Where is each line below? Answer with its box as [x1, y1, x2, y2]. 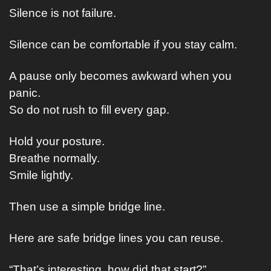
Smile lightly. [9, 169, 73, 181]
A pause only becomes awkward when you [9, 70, 232, 82]
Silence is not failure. [9, 7, 116, 19]
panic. [9, 87, 41, 99]
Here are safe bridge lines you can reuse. [9, 232, 223, 244]
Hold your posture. [9, 135, 105, 148]
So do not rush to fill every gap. [9, 103, 169, 116]
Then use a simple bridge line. [9, 200, 165, 213]
